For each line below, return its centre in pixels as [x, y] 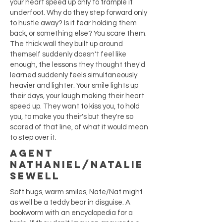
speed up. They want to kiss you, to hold [75, 106]
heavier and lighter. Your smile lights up [74, 85]
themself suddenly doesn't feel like [68, 54]
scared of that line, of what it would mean [79, 127]
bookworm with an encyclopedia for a [71, 213]
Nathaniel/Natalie [77, 165]
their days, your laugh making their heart [77, 96]
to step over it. [33, 138]
